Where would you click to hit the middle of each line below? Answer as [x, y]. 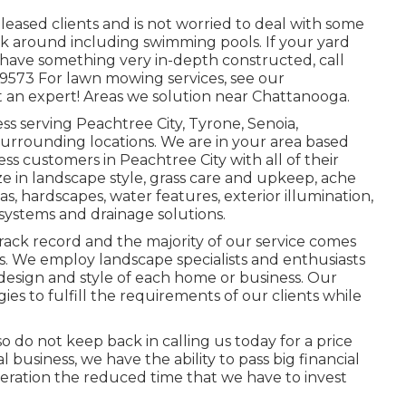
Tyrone [215, 124]
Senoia [271, 124]
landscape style [87, 178]
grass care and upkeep [232, 178]
